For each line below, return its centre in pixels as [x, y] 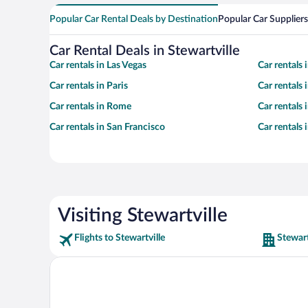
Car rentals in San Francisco [107, 128]
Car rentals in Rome [90, 107]
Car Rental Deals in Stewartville [145, 51]
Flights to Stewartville [120, 238]
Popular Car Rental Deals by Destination [134, 20]
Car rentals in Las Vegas [98, 66]
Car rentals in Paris [89, 86]
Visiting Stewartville [143, 216]
